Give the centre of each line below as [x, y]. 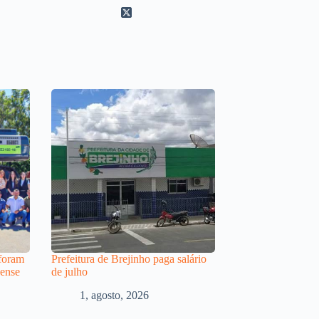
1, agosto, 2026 [114, 295]
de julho [71, 271]
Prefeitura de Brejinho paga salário [129, 258]
